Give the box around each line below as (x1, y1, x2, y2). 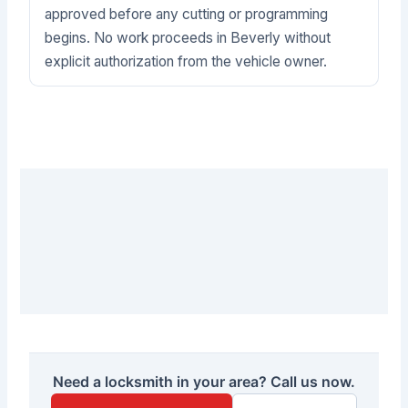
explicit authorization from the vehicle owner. (45, 52, 328, 70)
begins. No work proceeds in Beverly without (45, 28, 331, 46)
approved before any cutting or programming (45, 5, 329, 23)
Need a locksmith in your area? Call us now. (53, 372, 355, 391)
